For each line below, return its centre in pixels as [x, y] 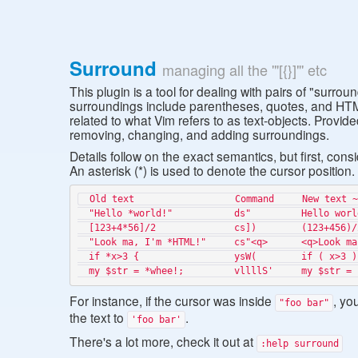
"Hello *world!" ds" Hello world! [83, 214]
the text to [98, 317]
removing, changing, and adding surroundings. [199, 134]
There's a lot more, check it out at [163, 341]
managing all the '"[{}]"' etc [245, 69]
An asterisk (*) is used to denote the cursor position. [212, 170]
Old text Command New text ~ [84, 199]
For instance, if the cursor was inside [172, 300]
